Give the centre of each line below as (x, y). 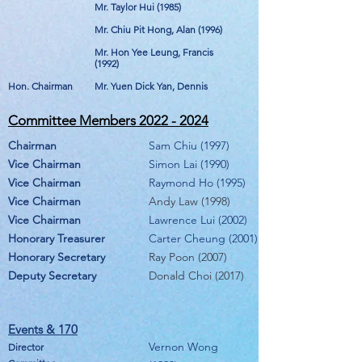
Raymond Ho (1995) (197, 183)
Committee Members (74, 120)
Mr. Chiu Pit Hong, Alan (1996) (158, 29)
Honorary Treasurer (57, 238)
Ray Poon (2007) (188, 257)
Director (26, 347)
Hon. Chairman (40, 86)
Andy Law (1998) (189, 201)
